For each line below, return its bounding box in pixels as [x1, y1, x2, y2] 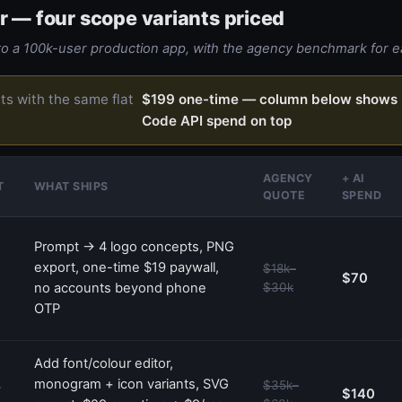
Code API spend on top [141, 111, 292, 129]
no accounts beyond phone [34, 279, 206, 296]
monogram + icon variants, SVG [34, 375, 229, 392]
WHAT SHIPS [34, 179, 109, 193]
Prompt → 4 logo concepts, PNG [34, 238, 234, 255]
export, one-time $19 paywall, [34, 258, 219, 275]
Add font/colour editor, [34, 354, 173, 371]
